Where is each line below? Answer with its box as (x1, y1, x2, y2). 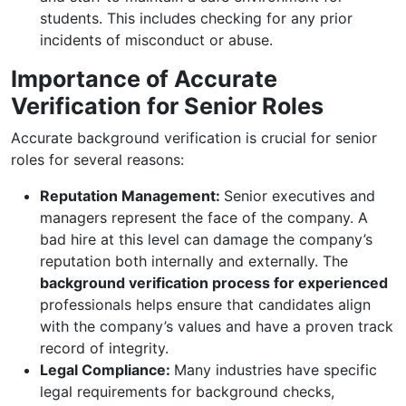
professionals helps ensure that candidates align (40, 295, 371, 314)
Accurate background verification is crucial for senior (11, 129, 377, 147)
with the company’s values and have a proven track (40, 317, 393, 335)
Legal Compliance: (40, 361, 174, 379)
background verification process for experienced (40, 274, 388, 292)
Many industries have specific (174, 361, 377, 379)
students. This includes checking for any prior (40, 9, 353, 27)
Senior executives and (224, 187, 375, 205)
